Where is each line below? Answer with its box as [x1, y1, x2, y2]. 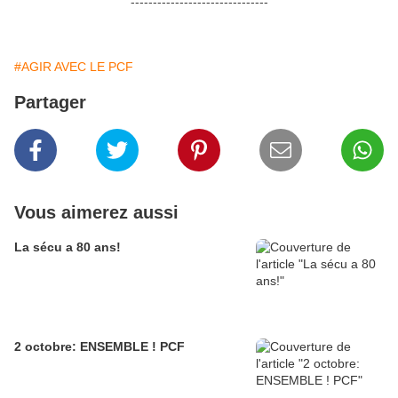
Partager [14, 92, 86, 113]
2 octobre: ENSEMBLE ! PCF [14, 339, 185, 354]
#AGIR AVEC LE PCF [14, 60, 133, 75]
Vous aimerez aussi [14, 203, 179, 223]
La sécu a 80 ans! [14, 240, 121, 255]
